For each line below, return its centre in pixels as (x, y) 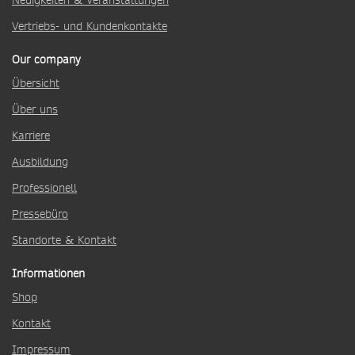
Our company (46, 59)
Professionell (44, 188)
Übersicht (36, 83)
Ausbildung (40, 162)
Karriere (31, 136)
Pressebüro (40, 214)
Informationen (48, 273)
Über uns (35, 109)
